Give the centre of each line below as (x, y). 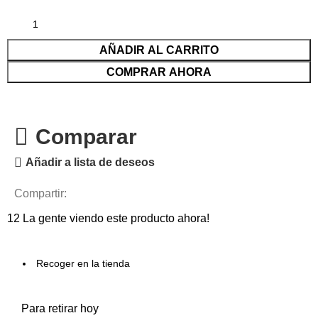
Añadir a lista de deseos (91, 163)
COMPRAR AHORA (159, 72)
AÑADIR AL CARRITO (159, 50)
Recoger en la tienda (83, 264)
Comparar (86, 137)
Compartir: (41, 194)
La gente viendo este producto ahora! (116, 219)
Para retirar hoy (60, 309)
